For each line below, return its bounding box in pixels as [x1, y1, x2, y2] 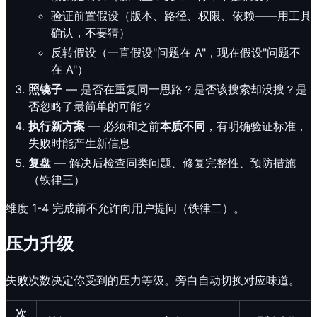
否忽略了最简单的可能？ [28, 99, 153, 114]
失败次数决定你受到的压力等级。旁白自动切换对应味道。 [6, 273, 300, 288]
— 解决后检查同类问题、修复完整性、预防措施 [51, 156, 296, 171]
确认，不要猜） [51, 25, 130, 40]
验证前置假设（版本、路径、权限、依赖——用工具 [51, 8, 311, 23]
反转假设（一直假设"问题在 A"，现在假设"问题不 [51, 45, 301, 60]
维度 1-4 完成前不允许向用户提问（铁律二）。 [6, 201, 245, 216]
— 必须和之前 [85, 119, 160, 134]
